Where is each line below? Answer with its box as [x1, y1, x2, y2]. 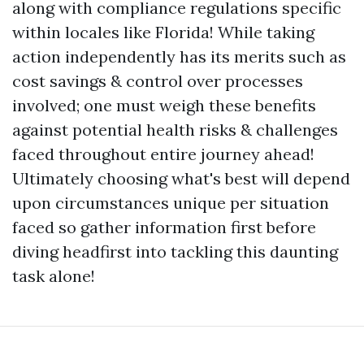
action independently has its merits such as [12, 45, 346, 67]
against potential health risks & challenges [12, 119, 338, 140]
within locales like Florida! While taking [12, 21, 314, 42]
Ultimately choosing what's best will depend [12, 167, 350, 188]
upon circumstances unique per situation [12, 192, 329, 213]
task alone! [12, 265, 95, 286]
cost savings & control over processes [12, 70, 303, 91]
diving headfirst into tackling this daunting [12, 240, 338, 262]
